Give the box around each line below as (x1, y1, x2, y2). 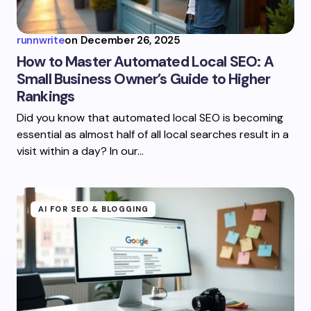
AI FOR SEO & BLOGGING (38, 204, 149, 214)
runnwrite (17, 33, 65, 47)
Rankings (17, 87, 75, 106)
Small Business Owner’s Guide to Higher (17, 69, 271, 89)
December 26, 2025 (80, 33, 180, 47)
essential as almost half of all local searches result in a (17, 127, 289, 142)
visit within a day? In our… (17, 144, 144, 158)
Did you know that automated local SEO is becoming (17, 110, 283, 125)
